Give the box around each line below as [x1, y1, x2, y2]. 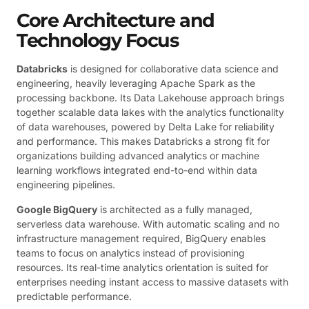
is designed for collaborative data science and [68, 63, 279, 75]
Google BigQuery [17, 203, 97, 215]
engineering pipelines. [17, 179, 115, 191]
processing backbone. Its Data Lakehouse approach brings [17, 92, 284, 104]
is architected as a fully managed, [97, 203, 252, 215]
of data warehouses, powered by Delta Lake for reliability [17, 121, 275, 133]
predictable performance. [17, 290, 132, 302]
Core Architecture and [17, 9, 215, 32]
